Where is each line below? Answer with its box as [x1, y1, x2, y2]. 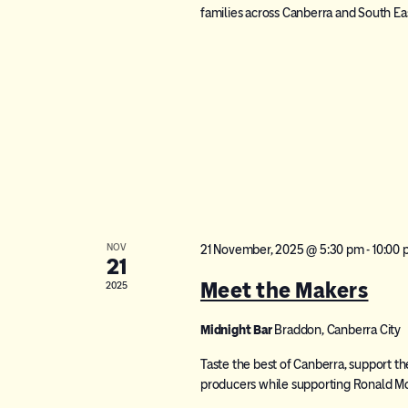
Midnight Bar [199, 321, 275, 338]
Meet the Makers [199, 276, 369, 303]
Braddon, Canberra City [274, 321, 401, 338]
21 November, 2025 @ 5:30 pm [199, 241, 364, 258]
